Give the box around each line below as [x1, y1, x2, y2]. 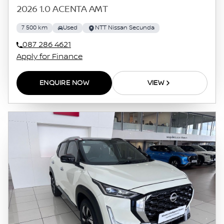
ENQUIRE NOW [39, 79, 89, 87]
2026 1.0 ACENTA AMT [16, 4, 108, 15]
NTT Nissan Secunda [95, 24, 154, 31]
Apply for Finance [16, 52, 82, 61]
